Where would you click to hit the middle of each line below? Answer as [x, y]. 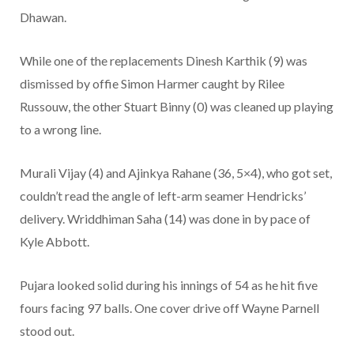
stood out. [47, 331]
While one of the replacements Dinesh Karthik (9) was [164, 61]
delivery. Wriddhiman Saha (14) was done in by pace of [165, 219]
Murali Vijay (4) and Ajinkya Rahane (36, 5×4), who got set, [176, 173]
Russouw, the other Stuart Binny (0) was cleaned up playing [177, 107]
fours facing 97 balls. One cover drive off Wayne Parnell [169, 308]
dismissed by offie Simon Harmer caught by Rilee [152, 84]
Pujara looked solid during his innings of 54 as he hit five [169, 285]
